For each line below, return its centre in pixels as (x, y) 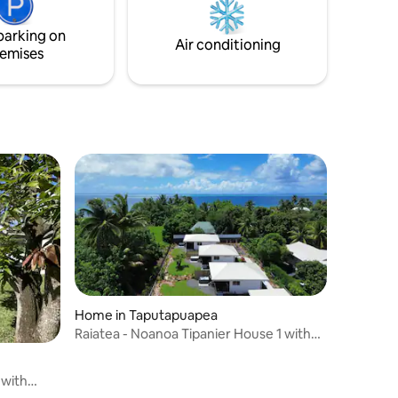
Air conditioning (227, 45)
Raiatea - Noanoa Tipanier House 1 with (193, 333)
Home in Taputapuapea (146, 314)
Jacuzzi (98, 350)
